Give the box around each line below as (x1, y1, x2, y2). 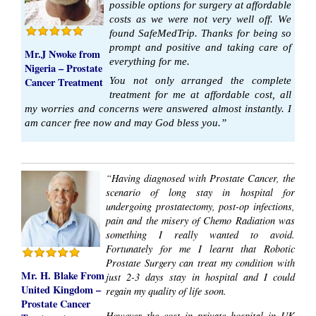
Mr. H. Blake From (21, 268, 104, 284)
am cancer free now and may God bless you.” (25, 117, 226, 129)
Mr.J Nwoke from (25, 47, 100, 62)
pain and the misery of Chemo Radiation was (106, 213, 295, 228)
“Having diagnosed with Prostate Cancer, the (106, 171, 295, 186)
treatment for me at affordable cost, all (109, 89, 291, 101)
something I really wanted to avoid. (106, 227, 295, 242)
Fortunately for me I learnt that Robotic (106, 241, 295, 256)
